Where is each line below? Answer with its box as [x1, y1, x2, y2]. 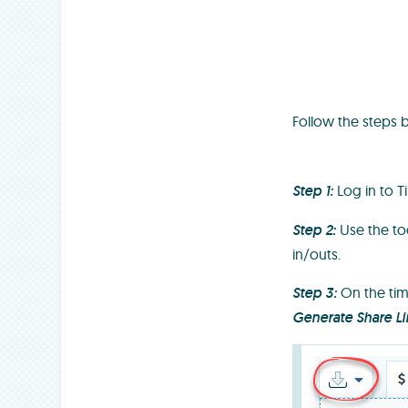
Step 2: [292, 220, 337, 240]
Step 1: [292, 181, 334, 201]
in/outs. [292, 245, 342, 264]
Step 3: [292, 283, 338, 303]
